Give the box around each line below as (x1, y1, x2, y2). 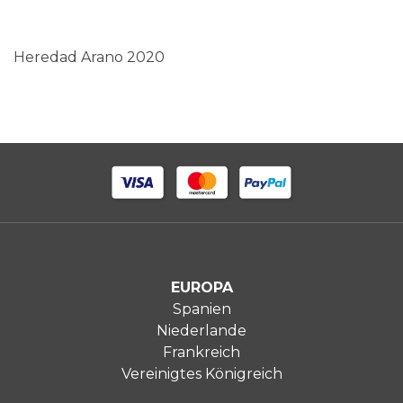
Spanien (172, 300, 231, 318)
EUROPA (170, 279, 233, 297)
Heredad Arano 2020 (13, 49, 165, 67)
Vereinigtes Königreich (121, 365, 282, 383)
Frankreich (163, 344, 240, 362)
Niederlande (157, 322, 246, 340)
